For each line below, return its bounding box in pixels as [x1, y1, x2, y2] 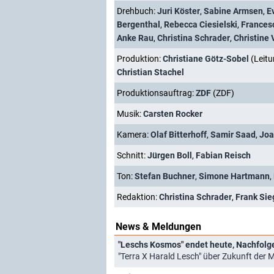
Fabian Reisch [196, 150, 251, 160]
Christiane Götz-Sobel [163, 53, 249, 64]
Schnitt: [117, 150, 147, 160]
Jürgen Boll [147, 150, 192, 160]
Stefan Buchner [135, 171, 195, 181]
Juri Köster [157, 6, 200, 16]
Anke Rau [117, 32, 154, 43]
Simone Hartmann [199, 171, 270, 181]
